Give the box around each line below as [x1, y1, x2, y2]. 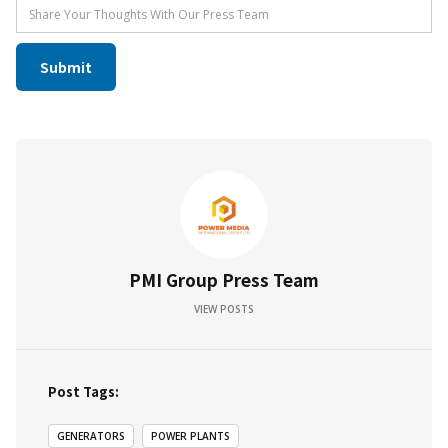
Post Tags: [48, 382, 119, 402]
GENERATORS [57, 429, 125, 444]
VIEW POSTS [194, 302, 254, 317]
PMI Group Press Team [129, 267, 319, 293]
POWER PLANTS [151, 429, 230, 444]
